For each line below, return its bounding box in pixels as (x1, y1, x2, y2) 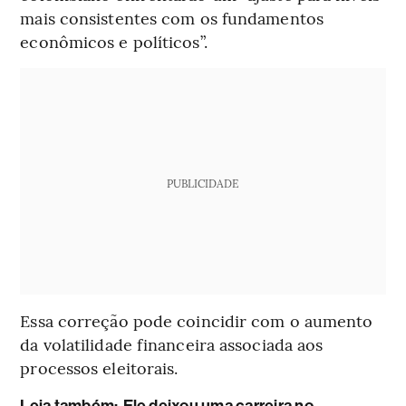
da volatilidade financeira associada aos (20, 332, 324, 355)
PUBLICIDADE (167, 175, 239, 190)
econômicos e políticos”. (20, 29, 208, 53)
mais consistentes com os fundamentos (20, 5, 324, 29)
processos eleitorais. (20, 355, 179, 379)
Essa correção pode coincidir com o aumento (20, 308, 373, 332)
